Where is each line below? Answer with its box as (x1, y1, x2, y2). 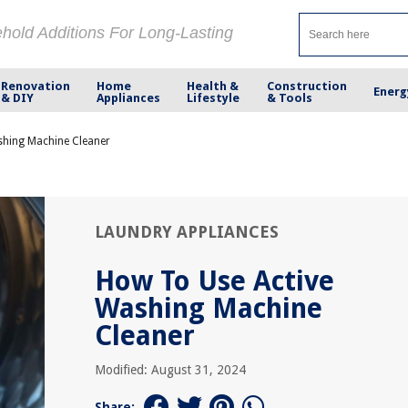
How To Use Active (95, 265, 334, 297)
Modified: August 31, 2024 (95, 362, 246, 377)
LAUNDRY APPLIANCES (95, 222, 279, 241)
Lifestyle (187, 90, 240, 105)
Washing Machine (95, 292, 322, 324)
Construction (266, 78, 347, 93)
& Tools (266, 90, 312, 105)
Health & (187, 78, 240, 93)
